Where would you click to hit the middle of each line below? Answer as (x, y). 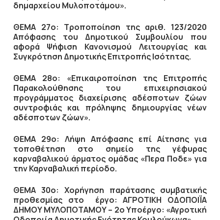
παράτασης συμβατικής (158, 190)
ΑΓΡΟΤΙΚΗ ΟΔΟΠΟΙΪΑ (165, 200)
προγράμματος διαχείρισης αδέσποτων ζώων (110, 98)
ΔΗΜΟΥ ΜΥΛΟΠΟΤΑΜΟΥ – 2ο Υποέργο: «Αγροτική (110, 210)
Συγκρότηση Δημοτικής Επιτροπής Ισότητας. (102, 57)
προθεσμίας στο (51, 200)
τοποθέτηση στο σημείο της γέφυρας (110, 149)
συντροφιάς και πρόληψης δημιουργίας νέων (110, 108)
